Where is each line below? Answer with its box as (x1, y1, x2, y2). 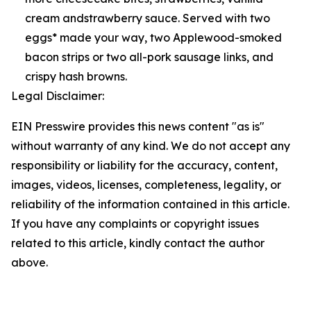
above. (11, 255, 48, 269)
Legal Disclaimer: (11, 89, 104, 103)
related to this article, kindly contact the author (11, 236, 264, 250)
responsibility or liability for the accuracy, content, (11, 158, 278, 172)
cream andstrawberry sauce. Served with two (25, 11, 270, 25)
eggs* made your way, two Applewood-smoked (25, 31, 282, 44)
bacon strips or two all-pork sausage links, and (25, 50, 274, 64)
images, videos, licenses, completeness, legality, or (11, 178, 281, 192)
